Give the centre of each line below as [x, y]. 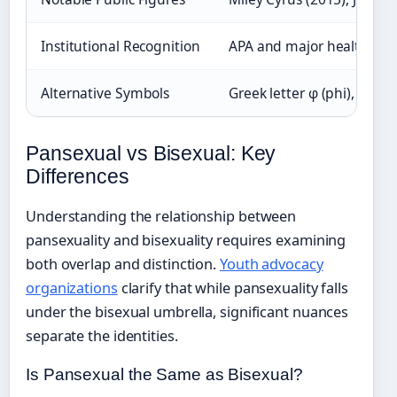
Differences [78, 176]
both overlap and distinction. [123, 264]
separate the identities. [102, 335]
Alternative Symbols [105, 93]
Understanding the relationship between [161, 216]
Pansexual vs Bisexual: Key [151, 153]
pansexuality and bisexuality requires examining [186, 240]
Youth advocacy [272, 264]
